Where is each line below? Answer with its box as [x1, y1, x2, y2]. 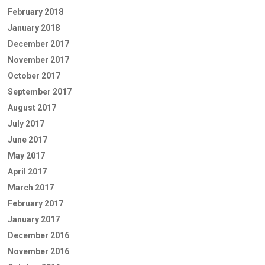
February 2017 [8, 198, 63, 208]
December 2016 [8, 230, 69, 240]
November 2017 [8, 54, 69, 64]
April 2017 [8, 166, 47, 176]
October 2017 [8, 70, 60, 80]
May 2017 [8, 150, 45, 160]
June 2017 [8, 134, 47, 144]
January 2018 [8, 22, 60, 33]
